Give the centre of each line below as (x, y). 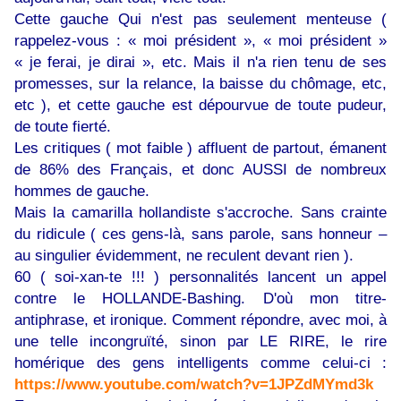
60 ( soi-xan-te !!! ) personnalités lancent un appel (200, 277)
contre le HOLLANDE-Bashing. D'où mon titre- (200, 299)
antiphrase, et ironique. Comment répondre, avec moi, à (200, 320)
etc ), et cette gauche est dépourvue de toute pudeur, (200, 105)
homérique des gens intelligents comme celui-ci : (200, 363)
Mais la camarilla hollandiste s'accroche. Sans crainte (200, 213)
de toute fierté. (63, 127)
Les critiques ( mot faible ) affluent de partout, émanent (200, 148)
